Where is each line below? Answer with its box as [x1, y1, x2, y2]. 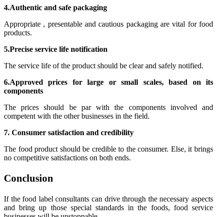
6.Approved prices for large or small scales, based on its [4, 77, 213, 86]
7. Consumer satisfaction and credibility [4, 128, 134, 137]
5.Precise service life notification [4, 45, 108, 53]
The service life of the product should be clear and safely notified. [4, 61, 203, 70]
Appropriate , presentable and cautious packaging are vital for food [4, 19, 213, 28]
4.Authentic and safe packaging [4, 3, 107, 12]
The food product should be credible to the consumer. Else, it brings [4, 144, 213, 153]
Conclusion [4, 172, 53, 184]
